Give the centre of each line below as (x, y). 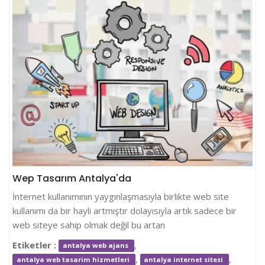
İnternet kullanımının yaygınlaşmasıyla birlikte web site (121, 196)
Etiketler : (34, 245)
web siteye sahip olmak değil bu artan (89, 224)
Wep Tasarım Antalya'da (72, 178)
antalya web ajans (96, 245)
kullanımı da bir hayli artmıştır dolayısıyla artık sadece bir (125, 210)
